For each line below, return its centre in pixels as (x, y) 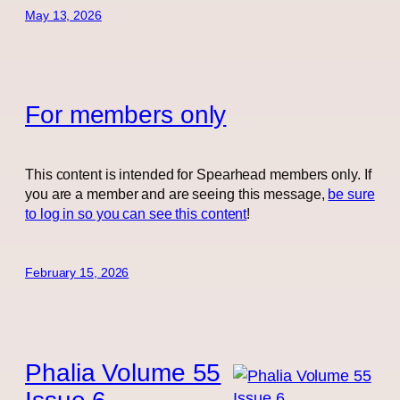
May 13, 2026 (63, 16)
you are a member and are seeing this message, (177, 194)
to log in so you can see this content (136, 214)
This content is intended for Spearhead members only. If (198, 175)
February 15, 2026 (77, 273)
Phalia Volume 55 (123, 372)
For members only (126, 115)
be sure (351, 194)
